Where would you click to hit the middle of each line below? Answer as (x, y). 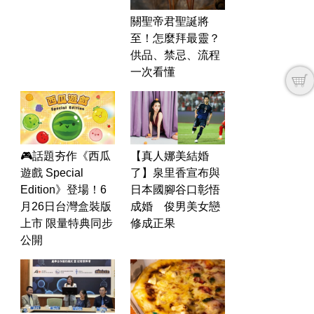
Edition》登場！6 (63, 189)
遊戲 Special (52, 172)
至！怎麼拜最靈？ (175, 38)
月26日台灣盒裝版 (66, 206)
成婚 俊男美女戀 (175, 206)
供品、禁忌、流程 (175, 55)
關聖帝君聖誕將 (170, 21)
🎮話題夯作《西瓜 (66, 156)
